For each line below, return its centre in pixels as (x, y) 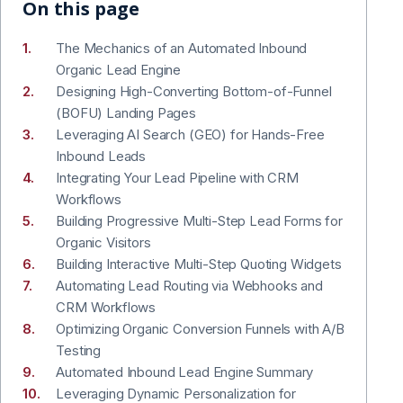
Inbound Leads (101, 156)
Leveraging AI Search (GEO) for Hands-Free (190, 134)
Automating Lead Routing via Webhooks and (189, 285)
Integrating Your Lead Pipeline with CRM (177, 177)
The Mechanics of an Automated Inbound (182, 48)
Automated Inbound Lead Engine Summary (185, 372)
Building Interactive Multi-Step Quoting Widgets (199, 264)
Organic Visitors (103, 242)
